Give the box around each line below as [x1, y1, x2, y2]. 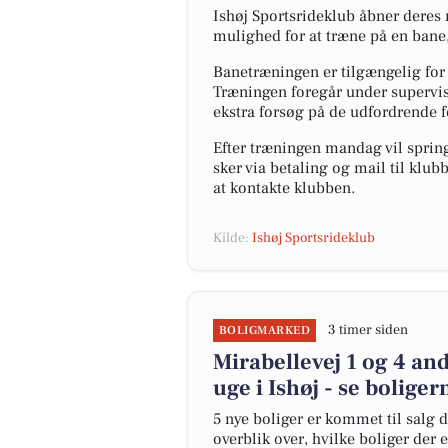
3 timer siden [328, 321, 409, 339]
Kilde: [213, 229, 252, 247]
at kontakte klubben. [213, 178, 355, 198]
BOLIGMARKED [219, 323, 311, 338]
